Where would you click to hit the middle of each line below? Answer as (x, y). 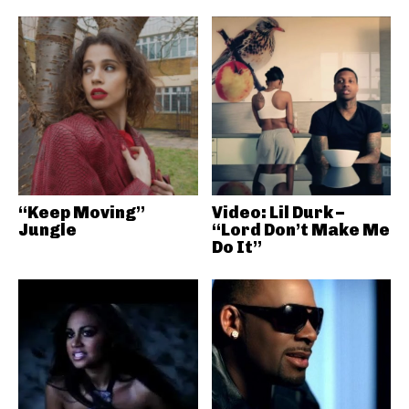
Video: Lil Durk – (278, 213)
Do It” (236, 247)
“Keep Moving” (82, 213)
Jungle (47, 230)
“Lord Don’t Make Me (300, 230)
